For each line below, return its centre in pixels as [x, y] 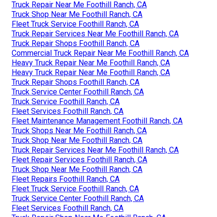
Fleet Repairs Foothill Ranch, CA [66, 179]
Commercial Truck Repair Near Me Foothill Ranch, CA [100, 53]
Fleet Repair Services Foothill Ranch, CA [79, 160]
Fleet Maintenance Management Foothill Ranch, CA [97, 121]
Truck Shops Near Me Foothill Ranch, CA [79, 131]
